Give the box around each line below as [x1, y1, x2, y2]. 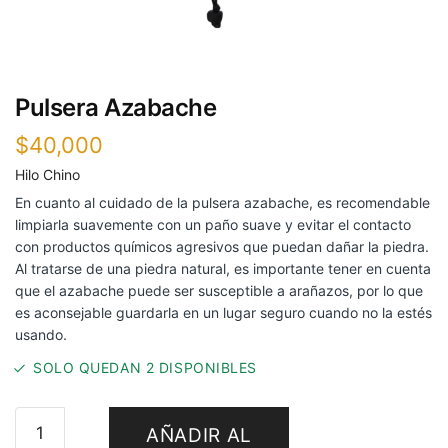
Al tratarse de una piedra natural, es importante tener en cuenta [15, 260, 431, 278]
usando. [15, 326, 67, 344]
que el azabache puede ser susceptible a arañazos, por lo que [15, 282, 423, 300]
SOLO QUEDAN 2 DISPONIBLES [33, 359, 257, 377]
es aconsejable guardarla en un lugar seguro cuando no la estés [15, 304, 432, 322]
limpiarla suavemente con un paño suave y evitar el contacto [15, 216, 411, 234]
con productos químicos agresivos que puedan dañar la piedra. [15, 238, 429, 256]
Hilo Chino [15, 166, 80, 184]
